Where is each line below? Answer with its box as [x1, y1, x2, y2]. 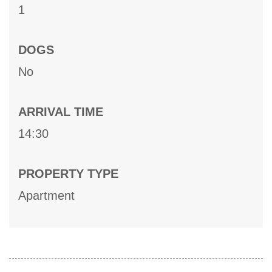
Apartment [18, 189, 75, 203]
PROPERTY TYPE [18, 167, 118, 181]
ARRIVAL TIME [18, 105, 103, 119]
